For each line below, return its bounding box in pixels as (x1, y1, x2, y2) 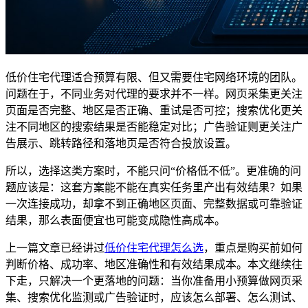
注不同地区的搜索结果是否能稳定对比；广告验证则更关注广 (5, 121, 302, 133)
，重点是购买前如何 (203, 242, 302, 254)
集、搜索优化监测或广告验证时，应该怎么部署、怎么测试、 (5, 291, 302, 304)
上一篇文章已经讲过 (5, 242, 104, 254)
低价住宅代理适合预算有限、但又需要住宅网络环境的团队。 (5, 71, 302, 84)
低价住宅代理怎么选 (104, 242, 203, 254)
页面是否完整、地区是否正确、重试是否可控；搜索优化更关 (5, 104, 302, 117)
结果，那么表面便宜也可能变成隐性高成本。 (5, 214, 225, 227)
